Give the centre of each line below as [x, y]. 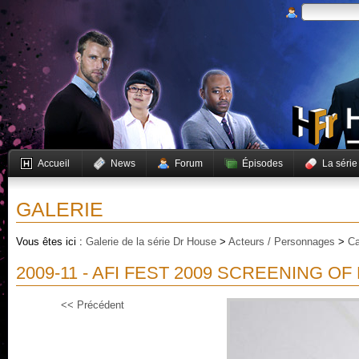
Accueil [54, 163]
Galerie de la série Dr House [151, 242]
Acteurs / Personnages [282, 242]
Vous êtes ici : [51, 242]
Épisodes [262, 163]
